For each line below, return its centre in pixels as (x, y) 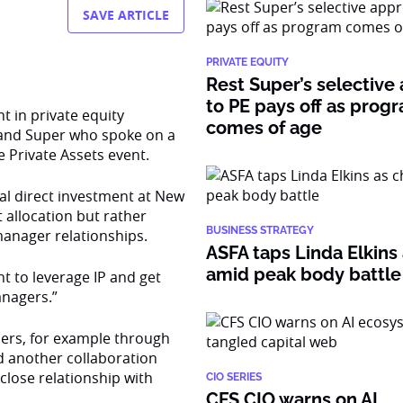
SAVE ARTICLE (126, 15)
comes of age (264, 128)
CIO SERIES (234, 377)
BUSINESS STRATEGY (260, 230)
